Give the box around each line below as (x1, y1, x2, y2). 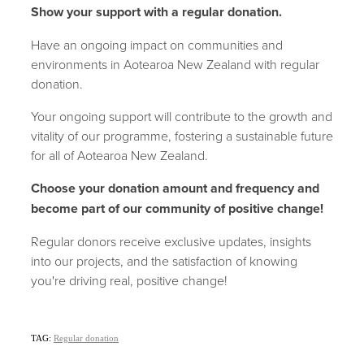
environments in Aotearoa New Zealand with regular (31, 55, 319, 73)
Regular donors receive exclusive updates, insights (31, 232, 311, 250)
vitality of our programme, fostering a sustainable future (31, 127, 333, 145)
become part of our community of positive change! (31, 199, 327, 218)
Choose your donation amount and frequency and (31, 179, 319, 197)
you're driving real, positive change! (31, 271, 227, 289)
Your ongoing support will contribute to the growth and (31, 107, 332, 125)
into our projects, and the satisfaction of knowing (31, 252, 297, 270)
